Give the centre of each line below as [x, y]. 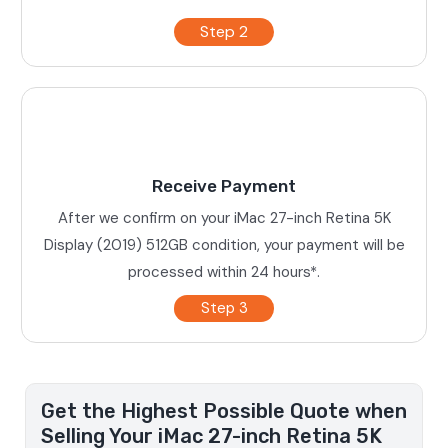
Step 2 [224, 31]
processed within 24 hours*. [224, 271]
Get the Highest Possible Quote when [223, 410]
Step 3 [224, 307]
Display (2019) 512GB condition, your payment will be [224, 244]
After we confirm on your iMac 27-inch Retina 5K [224, 217]
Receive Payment [224, 185]
